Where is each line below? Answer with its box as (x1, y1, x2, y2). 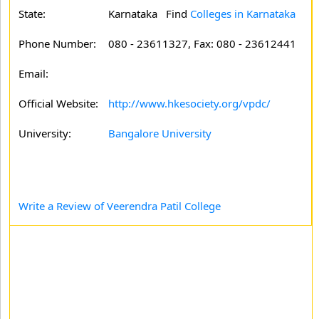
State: (19, 6, 46, 21)
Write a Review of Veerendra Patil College (19, 199, 221, 213)
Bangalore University (108, 126, 211, 140)
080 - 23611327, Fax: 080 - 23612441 (108, 36, 296, 51)
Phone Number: (19, 36, 96, 51)
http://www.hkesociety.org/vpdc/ (108, 96, 271, 110)
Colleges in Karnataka (190, 6, 296, 21)
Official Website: (19, 96, 98, 110)
